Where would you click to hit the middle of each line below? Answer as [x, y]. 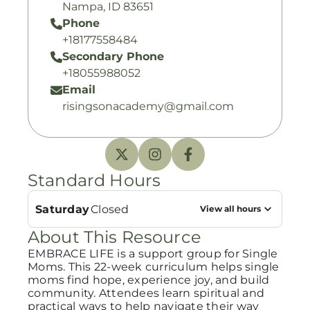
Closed [110, 209]
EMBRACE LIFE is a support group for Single [153, 254]
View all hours [230, 209]
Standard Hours [94, 180]
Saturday [62, 209]
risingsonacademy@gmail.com [148, 106]
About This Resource [115, 237]
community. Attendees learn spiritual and [146, 293]
